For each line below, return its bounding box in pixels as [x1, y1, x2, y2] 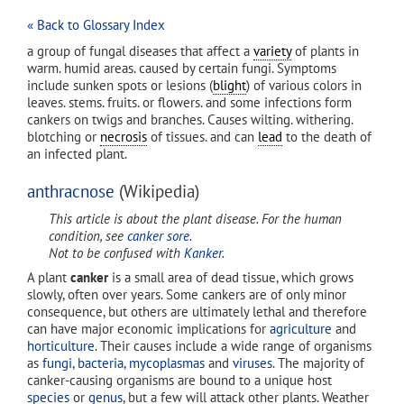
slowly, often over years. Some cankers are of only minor [27, 285, 346, 303]
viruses [233, 353, 272, 372]
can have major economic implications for [27, 319, 270, 337]
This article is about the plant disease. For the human [49, 210, 342, 228]
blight [213, 77, 246, 94]
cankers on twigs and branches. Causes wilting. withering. [27, 111, 353, 128]
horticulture [27, 336, 95, 354]
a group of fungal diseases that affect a [27, 42, 253, 60]
